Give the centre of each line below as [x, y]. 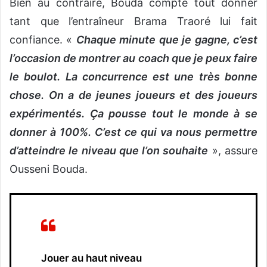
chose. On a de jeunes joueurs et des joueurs [133, 95]
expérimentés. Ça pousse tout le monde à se [133, 113]
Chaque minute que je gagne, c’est [167, 39]
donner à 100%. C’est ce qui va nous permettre [133, 132]
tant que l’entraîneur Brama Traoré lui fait [133, 21]
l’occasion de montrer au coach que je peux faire [133, 58]
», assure [233, 150]
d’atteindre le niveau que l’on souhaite [109, 150]
